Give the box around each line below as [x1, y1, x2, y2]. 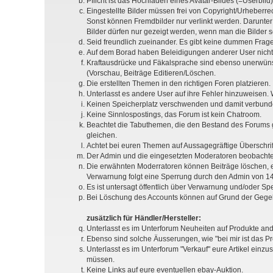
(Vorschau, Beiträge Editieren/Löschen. [87, 69, 216, 78]
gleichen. [87, 131, 117, 140]
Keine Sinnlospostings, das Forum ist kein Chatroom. [87, 110, 261, 119]
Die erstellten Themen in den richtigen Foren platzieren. [87, 79, 271, 88]
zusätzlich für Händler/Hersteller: [87, 214, 201, 223]
